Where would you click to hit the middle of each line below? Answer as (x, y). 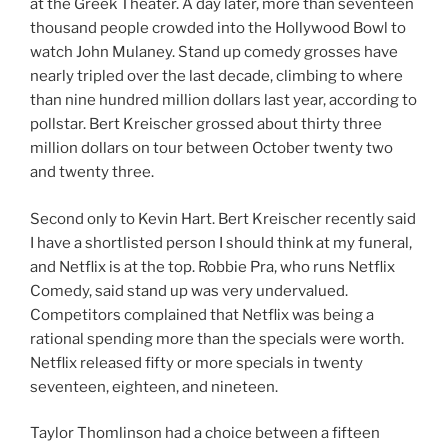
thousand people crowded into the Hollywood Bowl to (218, 28)
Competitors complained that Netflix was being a (202, 314)
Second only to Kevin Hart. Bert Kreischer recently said (223, 218)
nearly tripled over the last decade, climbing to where (216, 76)
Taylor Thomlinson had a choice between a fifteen (205, 433)
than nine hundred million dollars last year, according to (223, 100)
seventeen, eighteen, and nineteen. (154, 386)
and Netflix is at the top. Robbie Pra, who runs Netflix (212, 266)
